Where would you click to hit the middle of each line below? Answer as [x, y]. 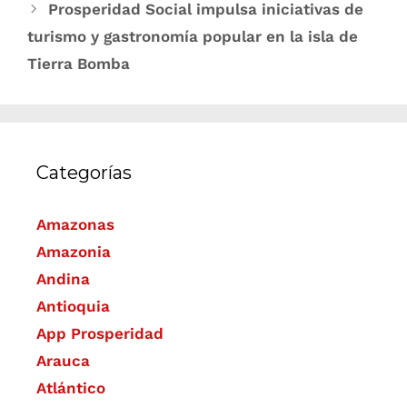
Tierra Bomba [79, 64]
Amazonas [75, 225]
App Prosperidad [100, 334]
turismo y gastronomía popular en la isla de [193, 37]
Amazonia [74, 252]
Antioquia [73, 307]
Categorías [84, 173]
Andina [63, 279]
